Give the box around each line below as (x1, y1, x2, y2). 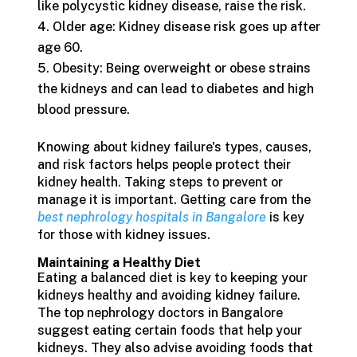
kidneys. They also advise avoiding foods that (37, 340, 313, 355)
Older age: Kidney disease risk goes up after (52, 19, 320, 34)
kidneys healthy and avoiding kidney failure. (37, 288, 300, 303)
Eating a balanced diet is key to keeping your (37, 270, 308, 285)
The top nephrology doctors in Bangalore (37, 305, 283, 320)
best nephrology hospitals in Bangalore (37, 210, 266, 225)
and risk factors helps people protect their (37, 157, 291, 172)
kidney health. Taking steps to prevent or (37, 175, 283, 190)
